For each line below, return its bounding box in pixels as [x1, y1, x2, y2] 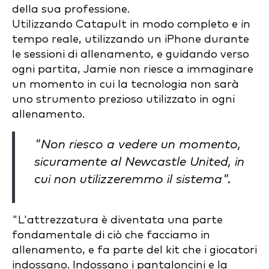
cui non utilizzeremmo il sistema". [34, 174, 231, 186]
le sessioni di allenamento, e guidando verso [12, 49, 249, 60]
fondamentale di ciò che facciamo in [12, 229, 210, 241]
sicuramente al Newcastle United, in [34, 156, 244, 168]
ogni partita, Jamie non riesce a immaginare [12, 64, 253, 75]
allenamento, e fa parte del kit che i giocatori [12, 244, 257, 256]
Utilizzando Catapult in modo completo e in [12, 19, 250, 30]
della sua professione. [12, 4, 130, 15]
